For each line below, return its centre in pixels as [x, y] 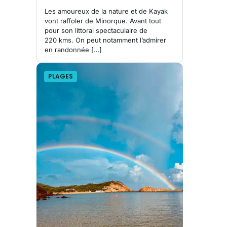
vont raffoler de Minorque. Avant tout [103, 21]
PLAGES [61, 77]
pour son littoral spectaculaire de [96, 31]
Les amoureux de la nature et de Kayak [106, 11]
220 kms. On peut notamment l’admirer [105, 40]
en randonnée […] [73, 50]
